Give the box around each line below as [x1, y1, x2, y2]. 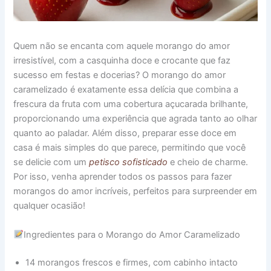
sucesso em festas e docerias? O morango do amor [13, 70, 226, 81]
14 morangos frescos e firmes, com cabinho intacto [25, 256, 238, 268]
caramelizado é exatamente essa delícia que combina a [13, 84, 239, 96]
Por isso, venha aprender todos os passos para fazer [13, 171, 232, 183]
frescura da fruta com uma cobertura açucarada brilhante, [13, 99, 249, 110]
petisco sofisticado [89, 157, 168, 168]
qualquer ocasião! [13, 200, 86, 212]
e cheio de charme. [168, 157, 249, 168]
